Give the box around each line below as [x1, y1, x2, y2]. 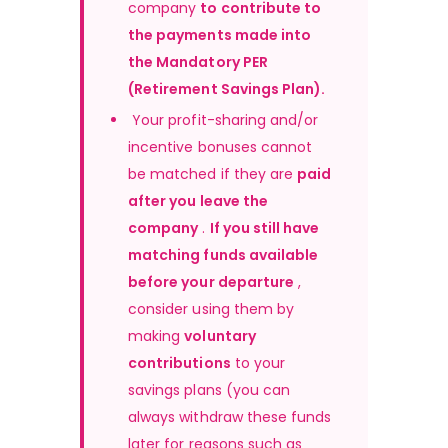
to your [230, 353, 290, 373]
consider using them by [128, 299, 299, 319]
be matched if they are [128, 164, 298, 184]
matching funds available [128, 245, 322, 265]
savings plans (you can [128, 380, 295, 400]
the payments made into [128, 25, 315, 45]
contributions [128, 353, 231, 373]
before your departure [128, 272, 295, 292]
